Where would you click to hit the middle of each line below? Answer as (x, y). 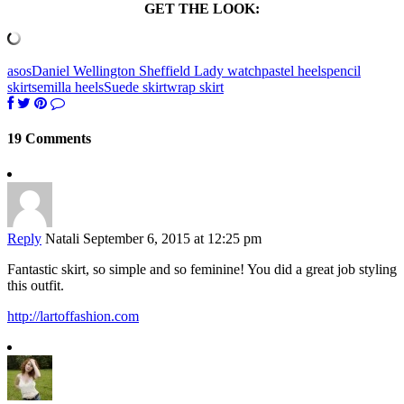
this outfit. (36, 286)
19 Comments (49, 138)
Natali (62, 239)
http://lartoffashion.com (73, 317)
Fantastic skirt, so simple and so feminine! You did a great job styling (202, 270)
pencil (344, 70)
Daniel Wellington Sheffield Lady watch (147, 70)
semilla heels (68, 87)
